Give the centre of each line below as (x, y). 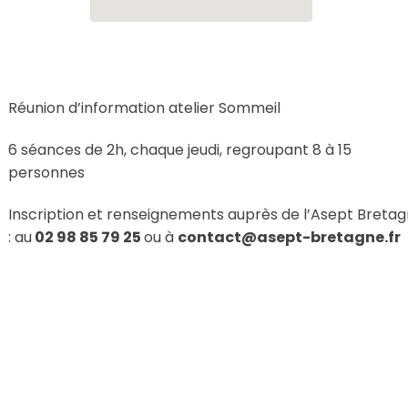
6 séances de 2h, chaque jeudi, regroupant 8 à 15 (180, 149)
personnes (46, 172)
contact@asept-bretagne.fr (289, 237)
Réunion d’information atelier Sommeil (144, 108)
